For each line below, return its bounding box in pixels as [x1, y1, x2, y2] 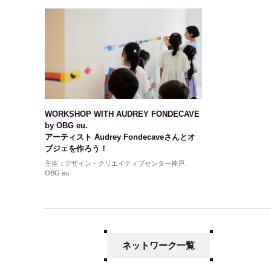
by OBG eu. [44, 121, 88, 131]
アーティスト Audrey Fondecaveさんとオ [44, 132, 195, 142]
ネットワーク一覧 [122, 240, 195, 251]
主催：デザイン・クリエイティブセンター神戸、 [44, 160, 191, 168]
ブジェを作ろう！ [44, 144, 108, 154]
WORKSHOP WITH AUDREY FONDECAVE [44, 109, 200, 119]
